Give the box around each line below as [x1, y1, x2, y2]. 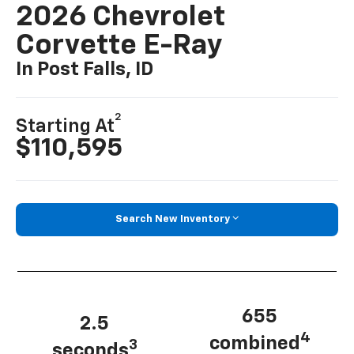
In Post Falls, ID [16, 59, 154, 79]
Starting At [16, 117, 115, 137]
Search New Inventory [115, 214, 230, 225]
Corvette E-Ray [16, 31, 223, 60]
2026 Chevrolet [16, 2, 226, 32]
